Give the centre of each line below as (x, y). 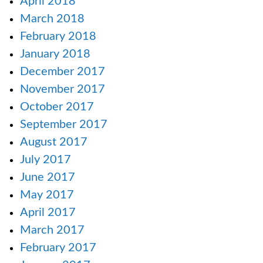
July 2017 (45, 160)
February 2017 (58, 248)
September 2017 (64, 125)
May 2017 (47, 195)
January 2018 (55, 54)
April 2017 (48, 213)
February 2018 (58, 37)
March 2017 (52, 230)
